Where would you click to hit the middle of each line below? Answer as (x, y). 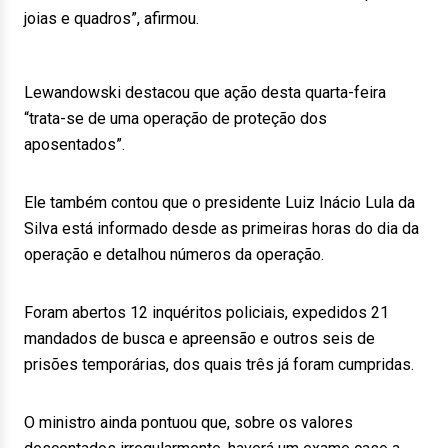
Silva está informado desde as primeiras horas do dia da (221, 228)
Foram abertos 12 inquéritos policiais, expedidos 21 (206, 312)
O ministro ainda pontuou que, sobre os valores (188, 422)
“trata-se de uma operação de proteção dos (175, 118)
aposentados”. (74, 144)
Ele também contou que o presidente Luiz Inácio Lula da (219, 202)
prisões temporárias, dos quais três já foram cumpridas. (219, 364)
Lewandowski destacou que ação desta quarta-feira (205, 92)
